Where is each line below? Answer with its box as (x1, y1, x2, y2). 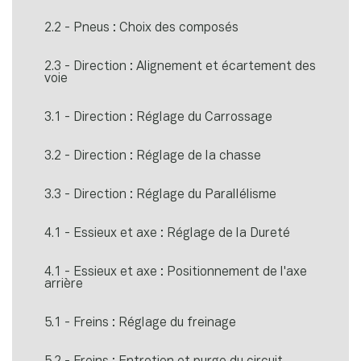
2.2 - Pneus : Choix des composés (44, 22, 239, 34)
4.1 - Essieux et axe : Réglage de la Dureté (44, 227, 290, 239)
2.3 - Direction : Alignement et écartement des (44, 60, 316, 73)
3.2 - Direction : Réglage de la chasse (44, 150, 261, 162)
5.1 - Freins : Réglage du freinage (44, 317, 236, 329)
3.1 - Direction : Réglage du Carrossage (44, 111, 272, 123)
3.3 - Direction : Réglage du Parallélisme (44, 189, 276, 201)
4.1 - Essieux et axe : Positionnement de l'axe (44, 266, 307, 278)
